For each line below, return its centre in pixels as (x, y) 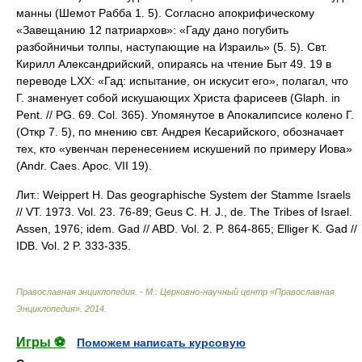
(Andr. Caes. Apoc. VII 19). (84, 166)
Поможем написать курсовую (161, 343)
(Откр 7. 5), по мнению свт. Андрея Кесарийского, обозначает (180, 132)
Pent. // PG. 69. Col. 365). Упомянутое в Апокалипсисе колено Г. (185, 115)
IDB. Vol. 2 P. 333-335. (74, 246)
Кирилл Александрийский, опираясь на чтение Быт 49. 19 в (174, 64)
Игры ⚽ (41, 342)
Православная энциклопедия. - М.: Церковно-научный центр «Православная (175, 292)
